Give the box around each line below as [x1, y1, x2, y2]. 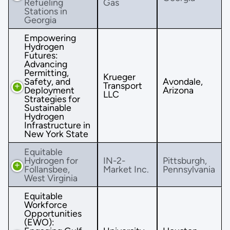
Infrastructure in [24, 119, 90, 130]
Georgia [24, 14, 56, 25]
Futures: [24, 49, 58, 61]
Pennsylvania [163, 163, 215, 175]
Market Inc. [103, 163, 149, 175]
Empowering [24, 32, 76, 43]
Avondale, [163, 75, 203, 87]
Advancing [24, 58, 67, 69]
